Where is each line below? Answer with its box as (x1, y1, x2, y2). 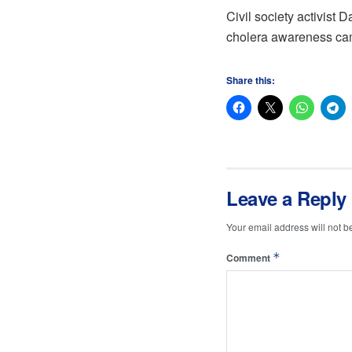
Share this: (226, 73, 275, 88)
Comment (226, 251, 273, 266)
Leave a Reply (226, 185, 346, 212)
